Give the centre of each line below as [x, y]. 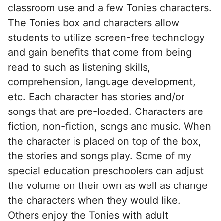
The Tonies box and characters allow [93, 22]
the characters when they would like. [94, 200]
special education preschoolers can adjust [106, 170]
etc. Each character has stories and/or [96, 96]
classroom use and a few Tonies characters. [110, 8]
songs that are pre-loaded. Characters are [106, 111]
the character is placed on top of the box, [105, 141]
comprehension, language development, [102, 82]
